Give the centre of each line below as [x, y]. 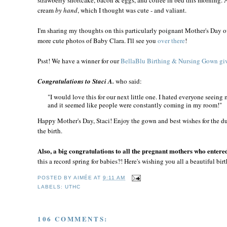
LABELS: [51, 186]
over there [171, 40]
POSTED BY [56, 177]
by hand [66, 10]
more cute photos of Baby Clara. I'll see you [98, 40]
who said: [129, 81]
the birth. [50, 130]
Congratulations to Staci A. [77, 81]
